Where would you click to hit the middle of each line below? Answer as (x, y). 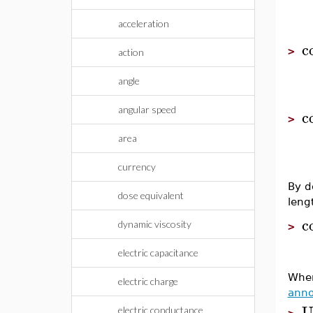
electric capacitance (158, 253)
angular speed (147, 109)
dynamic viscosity (155, 224)
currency (137, 167)
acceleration (144, 23)
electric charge (148, 281)
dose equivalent (151, 195)
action (131, 52)
